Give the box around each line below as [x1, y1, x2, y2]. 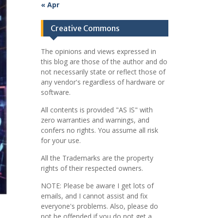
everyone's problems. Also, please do [40, 201, 158, 211]
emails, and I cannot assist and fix [40, 191, 147, 200]
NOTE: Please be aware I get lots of [40, 181, 154, 190]
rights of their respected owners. [40, 163, 143, 173]
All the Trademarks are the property [40, 153, 153, 163]
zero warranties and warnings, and [40, 115, 149, 125]
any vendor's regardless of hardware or [40, 77, 164, 87]
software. [40, 88, 71, 97]
